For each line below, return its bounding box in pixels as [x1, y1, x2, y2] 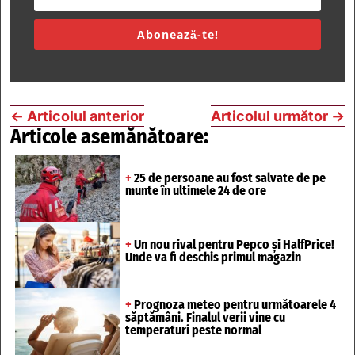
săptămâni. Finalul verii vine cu [124, 309, 285, 325]
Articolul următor [211, 108, 328, 125]
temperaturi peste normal [124, 322, 261, 338]
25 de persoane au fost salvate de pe [131, 170, 326, 186]
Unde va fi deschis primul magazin [124, 249, 301, 265]
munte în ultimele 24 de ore [124, 183, 266, 199]
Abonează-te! [136, 27, 219, 43]
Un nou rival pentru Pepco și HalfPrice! [131, 236, 334, 252]
